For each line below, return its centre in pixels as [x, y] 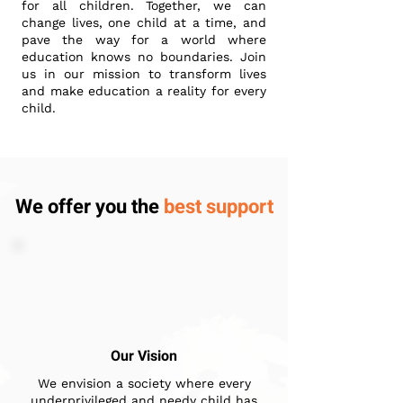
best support [218, 207]
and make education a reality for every [144, 91]
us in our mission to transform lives [144, 74]
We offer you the [89, 207]
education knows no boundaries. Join [144, 57]
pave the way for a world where [144, 40]
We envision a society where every [144, 383]
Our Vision [144, 356]
